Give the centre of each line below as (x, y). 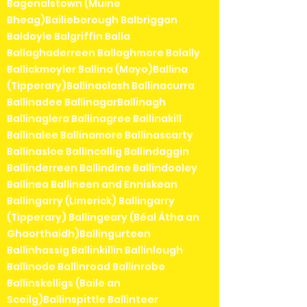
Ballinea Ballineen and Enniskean (92, 184)
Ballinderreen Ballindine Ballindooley (102, 168)
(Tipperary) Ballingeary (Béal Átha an (103, 217)
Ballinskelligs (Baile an (64, 283)
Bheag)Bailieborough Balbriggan (92, 20)
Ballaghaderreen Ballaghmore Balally (103, 52)
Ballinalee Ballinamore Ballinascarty (100, 135)
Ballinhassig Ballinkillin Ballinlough (95, 250)
